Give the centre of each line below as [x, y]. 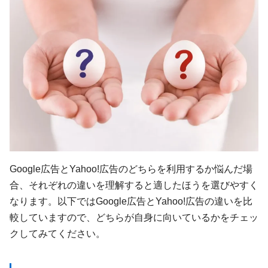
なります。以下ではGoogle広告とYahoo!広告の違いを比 [131, 201]
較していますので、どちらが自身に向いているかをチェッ [134, 217]
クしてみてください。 [57, 234]
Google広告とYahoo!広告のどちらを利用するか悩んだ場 [131, 169]
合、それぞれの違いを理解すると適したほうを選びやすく [134, 185]
